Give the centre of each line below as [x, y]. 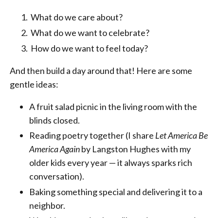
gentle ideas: [34, 84]
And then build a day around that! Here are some [101, 70]
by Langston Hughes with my [135, 149]
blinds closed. [54, 120]
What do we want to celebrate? [89, 33]
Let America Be [182, 136]
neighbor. [47, 205]
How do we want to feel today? [89, 48]
